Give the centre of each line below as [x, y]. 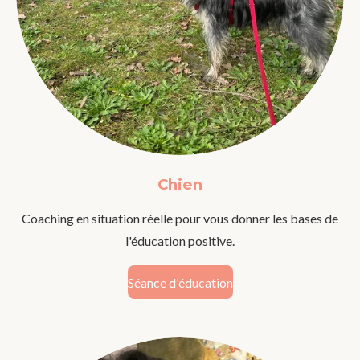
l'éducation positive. [180, 241]
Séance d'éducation [180, 282]
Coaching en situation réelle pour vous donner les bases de [180, 219]
